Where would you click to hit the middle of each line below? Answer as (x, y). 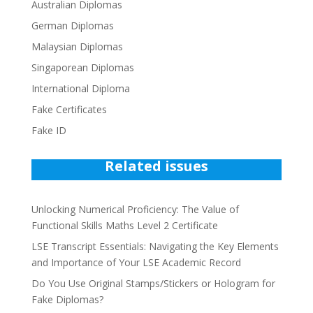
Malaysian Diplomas (77, 47)
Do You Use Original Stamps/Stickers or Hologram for (153, 284)
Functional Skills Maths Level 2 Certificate (124, 226)
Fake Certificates (69, 110)
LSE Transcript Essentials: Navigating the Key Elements (155, 247)
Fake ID (49, 131)
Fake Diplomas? (67, 300)
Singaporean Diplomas (82, 68)
